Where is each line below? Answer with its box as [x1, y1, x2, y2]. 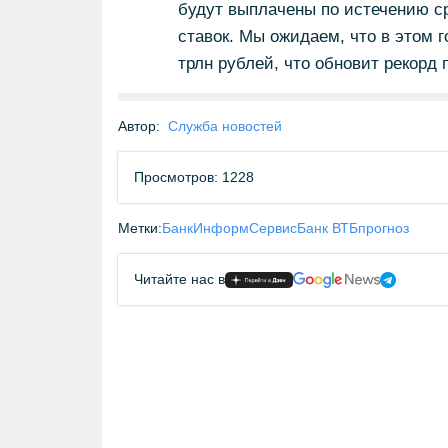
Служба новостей [168, 118, 282, 134]
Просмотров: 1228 [134, 169, 254, 185]
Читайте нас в [134, 271, 225, 287]
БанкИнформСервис [162, 220, 297, 236]
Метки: [118, 220, 162, 236]
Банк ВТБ [297, 220, 358, 236]
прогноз [358, 220, 409, 236]
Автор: [118, 118, 160, 134]
